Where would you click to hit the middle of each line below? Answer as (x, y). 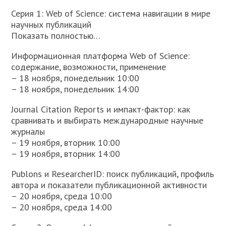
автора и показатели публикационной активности (109, 185)
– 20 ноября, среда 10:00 (62, 196)
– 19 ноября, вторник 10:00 (66, 143)
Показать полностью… (56, 36)
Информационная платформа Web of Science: (101, 56)
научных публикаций (51, 24)
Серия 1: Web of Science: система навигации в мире (111, 13)
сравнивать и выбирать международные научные (107, 120)
